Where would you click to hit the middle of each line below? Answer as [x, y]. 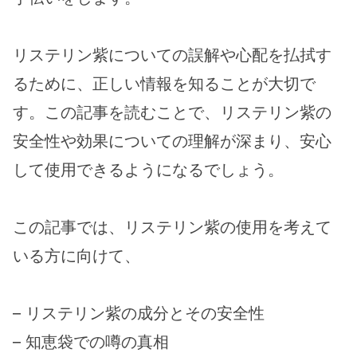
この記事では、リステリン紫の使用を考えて [172, 228]
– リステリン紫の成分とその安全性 [139, 314]
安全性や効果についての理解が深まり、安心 [172, 141]
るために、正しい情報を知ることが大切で [164, 84]
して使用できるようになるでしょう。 [148, 170]
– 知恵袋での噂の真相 [91, 342]
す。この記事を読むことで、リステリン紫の [172, 113]
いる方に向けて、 [76, 256]
